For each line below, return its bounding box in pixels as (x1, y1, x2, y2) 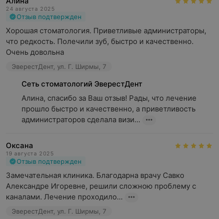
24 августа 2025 (6, 5, 55, 12)
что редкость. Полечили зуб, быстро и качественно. (6, 36, 194, 46)
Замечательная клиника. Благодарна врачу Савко (6, 170, 184, 180)
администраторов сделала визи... (22, 114, 140, 124)
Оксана (6, 140, 33, 150)
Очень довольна (6, 47, 64, 57)
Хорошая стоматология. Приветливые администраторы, (6, 25, 206, 35)
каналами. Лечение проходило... (6, 192, 123, 201)
